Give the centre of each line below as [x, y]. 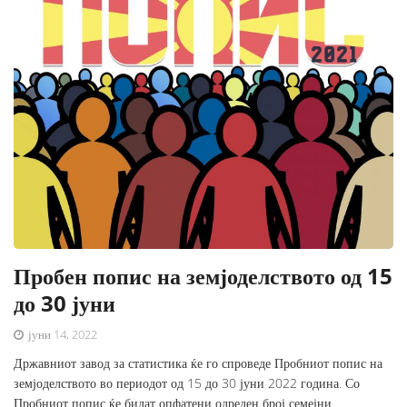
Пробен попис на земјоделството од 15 [203, 275]
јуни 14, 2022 [61, 334]
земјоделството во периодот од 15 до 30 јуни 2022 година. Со [187, 382]
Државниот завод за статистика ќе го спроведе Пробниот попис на [198, 362]
